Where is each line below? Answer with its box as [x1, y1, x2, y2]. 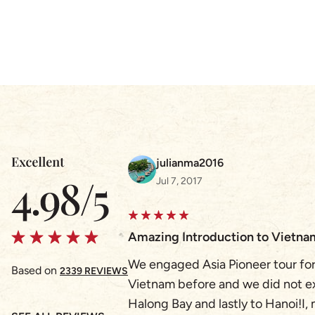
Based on [11, 264, 60, 277]
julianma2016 [156, 156, 224, 169]
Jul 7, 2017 [156, 175, 202, 187]
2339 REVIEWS [60, 265, 128, 277]
